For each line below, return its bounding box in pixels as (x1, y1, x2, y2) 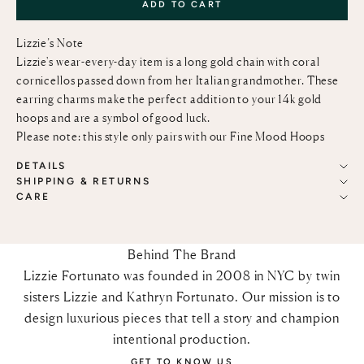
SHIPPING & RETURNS (16, 175, 151, 188)
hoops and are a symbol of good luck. (16, 110, 211, 125)
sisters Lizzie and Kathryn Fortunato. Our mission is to (23, 288, 341, 305)
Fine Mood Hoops (230, 129, 325, 144)
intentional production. (113, 331, 251, 348)
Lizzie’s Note (16, 36, 84, 50)
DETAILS (16, 160, 67, 172)
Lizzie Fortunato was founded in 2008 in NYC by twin (24, 267, 340, 284)
